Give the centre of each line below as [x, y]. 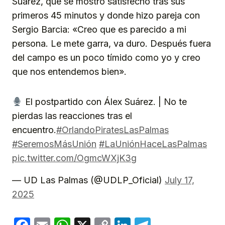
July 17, [180, 180]
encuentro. [34, 130]
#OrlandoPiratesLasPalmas [113, 130]
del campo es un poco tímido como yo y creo [106, 58]
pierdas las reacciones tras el [72, 116]
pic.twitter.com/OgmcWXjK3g [74, 158]
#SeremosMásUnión [54, 144]
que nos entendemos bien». [69, 72]
